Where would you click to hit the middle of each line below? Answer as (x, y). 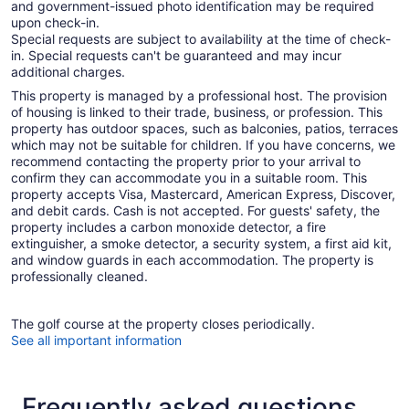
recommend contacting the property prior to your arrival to (186, 162)
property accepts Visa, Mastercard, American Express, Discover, (203, 194)
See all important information (96, 341)
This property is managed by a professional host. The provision (199, 96)
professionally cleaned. (79, 277)
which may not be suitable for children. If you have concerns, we (203, 145)
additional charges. (68, 72)
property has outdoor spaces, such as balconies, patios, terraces (204, 129)
